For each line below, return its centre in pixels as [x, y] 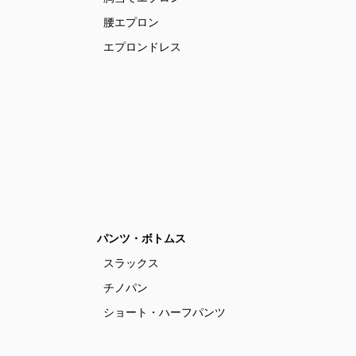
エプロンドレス [142, 47]
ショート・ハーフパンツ [164, 312]
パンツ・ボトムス [141, 238]
